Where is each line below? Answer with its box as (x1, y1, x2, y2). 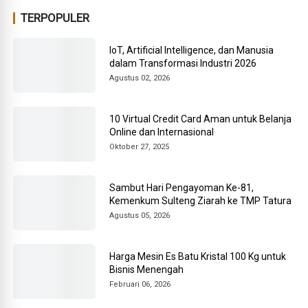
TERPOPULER (21, 11, 90, 25)
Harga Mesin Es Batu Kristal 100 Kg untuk (109, 250, 287, 262)
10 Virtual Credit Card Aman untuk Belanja (109, 113, 292, 124)
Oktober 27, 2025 (109, 142, 170, 151)
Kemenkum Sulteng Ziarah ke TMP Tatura (109, 195, 292, 206)
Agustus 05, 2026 (109, 210, 170, 220)
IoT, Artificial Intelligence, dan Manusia (109, 44, 274, 56)
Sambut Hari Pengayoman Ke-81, (109, 181, 254, 193)
